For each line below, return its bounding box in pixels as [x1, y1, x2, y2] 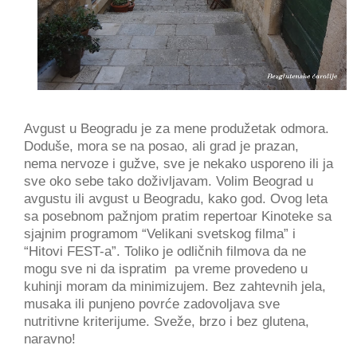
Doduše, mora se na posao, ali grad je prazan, [24, 139, 299, 155]
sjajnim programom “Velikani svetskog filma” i [24, 226, 296, 242]
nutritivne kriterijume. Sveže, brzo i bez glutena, [24, 314, 309, 330]
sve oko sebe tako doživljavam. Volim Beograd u [24, 174, 313, 190]
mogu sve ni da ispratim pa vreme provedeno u [24, 261, 308, 277]
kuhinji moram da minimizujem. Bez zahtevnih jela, [24, 279, 326, 295]
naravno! [24, 331, 76, 347]
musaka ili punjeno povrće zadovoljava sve [24, 296, 280, 312]
